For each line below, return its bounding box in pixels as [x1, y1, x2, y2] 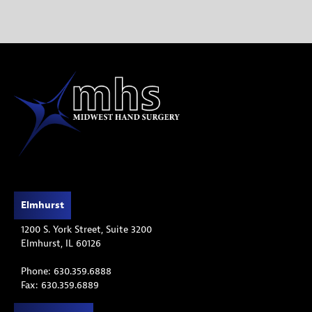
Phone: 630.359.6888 [21, 265, 111, 277]
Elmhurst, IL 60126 [21, 237, 101, 249]
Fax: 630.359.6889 [21, 279, 99, 291]
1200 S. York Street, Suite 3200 [21, 223, 152, 235]
